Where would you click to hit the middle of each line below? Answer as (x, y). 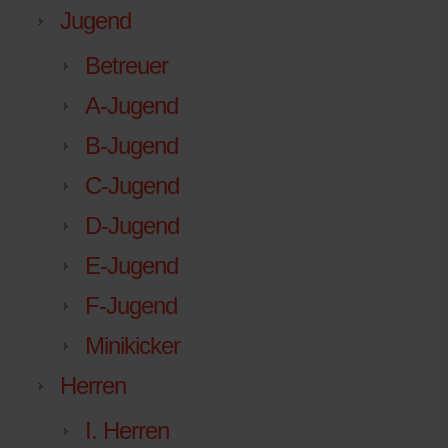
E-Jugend (131, 266)
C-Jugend (132, 186)
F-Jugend (131, 306)
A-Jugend (131, 106)
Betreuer (126, 66)
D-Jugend (132, 226)
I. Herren (127, 431)
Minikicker (132, 346)
